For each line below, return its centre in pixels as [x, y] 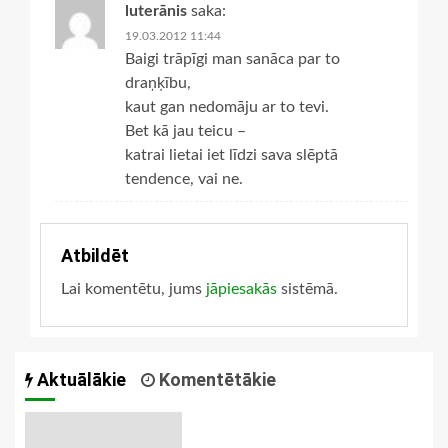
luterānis [156, 10]
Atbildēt [95, 255]
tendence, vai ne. [184, 178]
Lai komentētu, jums [133, 288]
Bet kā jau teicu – [185, 130]
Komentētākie [215, 379]
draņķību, [158, 82]
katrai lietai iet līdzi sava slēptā [231, 154]
